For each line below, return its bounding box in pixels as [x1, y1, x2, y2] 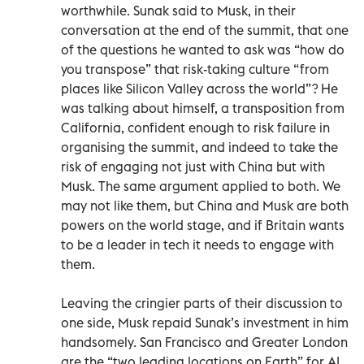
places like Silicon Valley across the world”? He [61, 80, 338, 97]
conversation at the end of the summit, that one [61, 21, 349, 38]
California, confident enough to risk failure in [61, 119, 330, 136]
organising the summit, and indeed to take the [61, 138, 338, 155]
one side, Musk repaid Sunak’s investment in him [61, 314, 349, 331]
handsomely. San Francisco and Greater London [61, 333, 348, 350]
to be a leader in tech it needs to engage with [61, 236, 334, 253]
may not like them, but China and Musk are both [61, 197, 349, 214]
